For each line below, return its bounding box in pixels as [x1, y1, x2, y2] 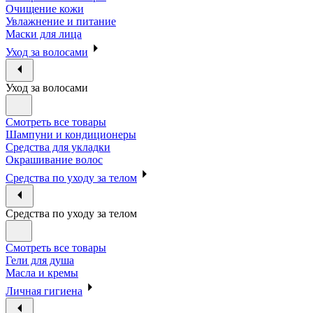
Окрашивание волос [6, 154, 103, 166]
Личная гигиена [6, 285, 82, 298]
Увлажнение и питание [6, 15, 116, 28]
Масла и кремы [6, 267, 78, 279]
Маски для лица [6, 28, 82, 41]
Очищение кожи [6, 3, 84, 15]
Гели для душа [6, 254, 74, 267]
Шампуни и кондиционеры [6, 129, 136, 141]
